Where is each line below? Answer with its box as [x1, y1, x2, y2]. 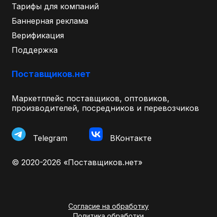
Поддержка [12, 45, 58, 55]
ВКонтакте [110, 133, 152, 143]
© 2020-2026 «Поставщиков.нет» [12, 157, 142, 167]
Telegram [33, 133, 67, 143]
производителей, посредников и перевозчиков [12, 103, 199, 113]
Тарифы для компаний [12, 1, 99, 11]
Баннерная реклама [12, 15, 88, 26]
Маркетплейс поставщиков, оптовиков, [12, 93, 170, 103]
